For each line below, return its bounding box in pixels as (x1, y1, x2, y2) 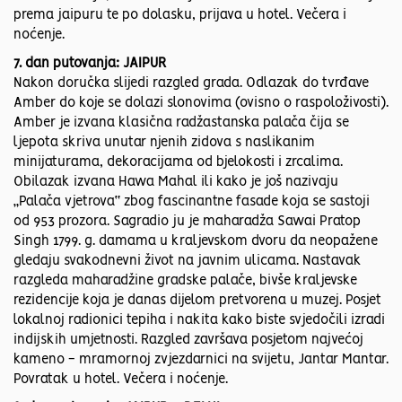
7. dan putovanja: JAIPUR (13, 57, 167, 71)
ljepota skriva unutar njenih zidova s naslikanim (13, 136, 315, 150)
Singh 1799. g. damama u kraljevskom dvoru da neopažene (13, 235, 378, 249)
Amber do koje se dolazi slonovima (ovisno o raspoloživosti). (13, 97, 389, 110)
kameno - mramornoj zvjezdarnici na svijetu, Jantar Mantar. (13, 354, 389, 367)
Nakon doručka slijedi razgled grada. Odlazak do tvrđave (13, 77, 369, 91)
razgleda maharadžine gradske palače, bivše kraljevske (13, 275, 357, 288)
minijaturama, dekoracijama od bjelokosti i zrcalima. (13, 156, 343, 170)
